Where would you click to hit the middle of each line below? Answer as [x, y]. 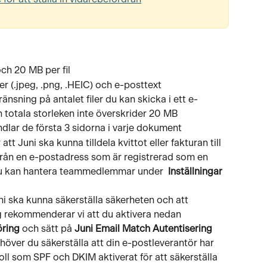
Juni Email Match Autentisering [143, 229]
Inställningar [195, 171]
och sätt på [47, 229]
